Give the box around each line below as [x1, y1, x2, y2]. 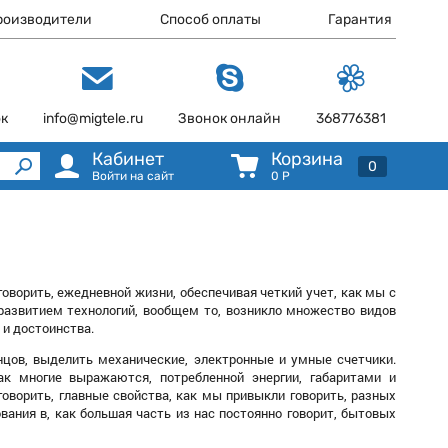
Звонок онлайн [178, 110, 281, 127]
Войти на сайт [91, 169, 174, 183]
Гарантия [328, 11, 393, 28]
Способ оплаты [159, 11, 261, 28]
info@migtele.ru [43, 110, 143, 127]
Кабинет [91, 148, 164, 170]
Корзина [270, 148, 343, 170]
